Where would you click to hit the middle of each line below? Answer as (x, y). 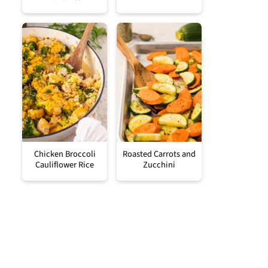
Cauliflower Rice (65, 165)
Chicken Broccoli (65, 154)
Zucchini (159, 165)
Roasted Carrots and (159, 154)
